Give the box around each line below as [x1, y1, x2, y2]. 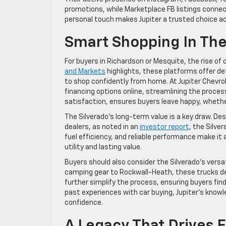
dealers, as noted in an [65, 124, 140, 131]
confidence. [65, 199, 103, 206]
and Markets [65, 68, 105, 75]
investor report [140, 124, 189, 131]
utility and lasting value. [65, 144, 142, 151]
